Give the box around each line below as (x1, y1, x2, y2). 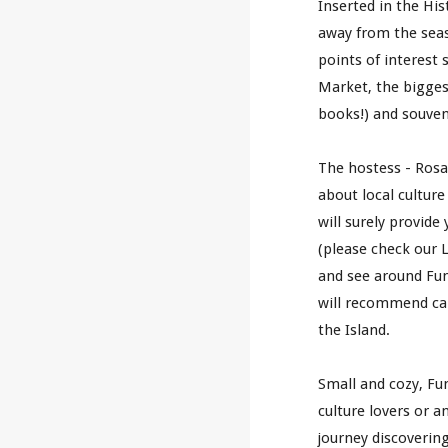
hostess (344, 159, 406, 177)
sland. (350, 321, 391, 339)
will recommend (318, 294, 429, 312)
